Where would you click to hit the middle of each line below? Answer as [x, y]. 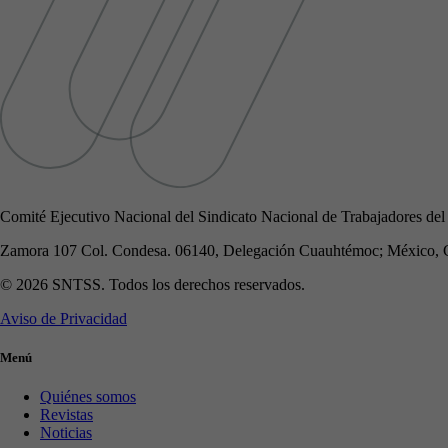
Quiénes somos [88, 397]
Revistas [66, 415]
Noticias [66, 433]
